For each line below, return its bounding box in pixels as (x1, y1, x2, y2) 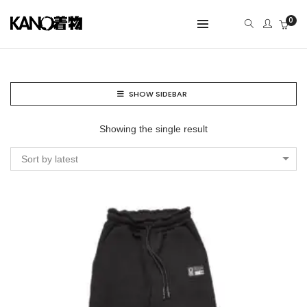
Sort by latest (21, 153, 78, 164)
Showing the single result (99, 123, 208, 134)
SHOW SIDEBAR (129, 88, 187, 99)
